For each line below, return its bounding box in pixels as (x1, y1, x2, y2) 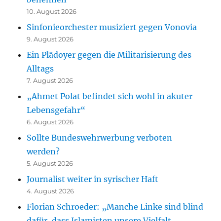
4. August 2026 (27, 187, 74, 195)
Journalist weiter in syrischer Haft (27, 174, 159, 184)
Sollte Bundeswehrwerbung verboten (27, 133, 173, 143)
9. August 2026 (27, 35, 74, 43)
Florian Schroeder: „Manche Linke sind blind (27, 202, 204, 212)
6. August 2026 (27, 118, 74, 126)
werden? (27, 147, 60, 157)
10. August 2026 (27, 7, 77, 16)
